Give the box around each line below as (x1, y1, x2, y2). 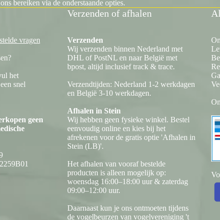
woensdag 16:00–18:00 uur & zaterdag (67, 177, 188, 186)
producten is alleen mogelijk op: (67, 168, 166, 177)
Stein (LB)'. (67, 142, 104, 151)
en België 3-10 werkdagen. (67, 89, 151, 98)
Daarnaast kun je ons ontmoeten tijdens (67, 204, 189, 213)
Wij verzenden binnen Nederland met (67, 45, 183, 54)
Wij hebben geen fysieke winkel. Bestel (67, 115, 190, 124)
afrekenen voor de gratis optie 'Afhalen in (67, 133, 195, 142)
